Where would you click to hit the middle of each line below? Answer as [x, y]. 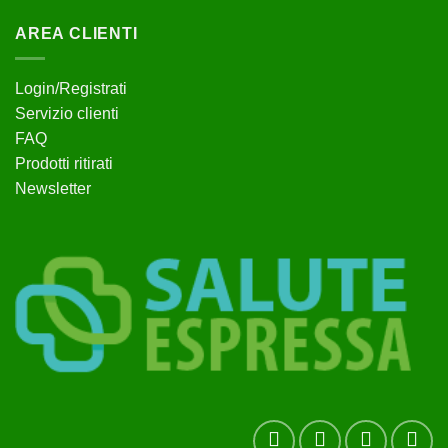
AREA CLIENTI [76, 34]
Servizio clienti [67, 113]
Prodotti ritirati [64, 163]
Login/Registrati [71, 88]
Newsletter [53, 188]
